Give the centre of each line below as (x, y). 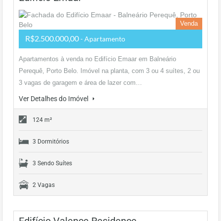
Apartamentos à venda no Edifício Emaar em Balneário (97, 59)
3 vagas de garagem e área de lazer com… (80, 83)
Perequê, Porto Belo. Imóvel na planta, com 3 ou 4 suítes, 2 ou (109, 71)
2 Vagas (44, 185)
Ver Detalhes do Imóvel (54, 99)
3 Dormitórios (51, 142)
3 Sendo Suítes (52, 163)
